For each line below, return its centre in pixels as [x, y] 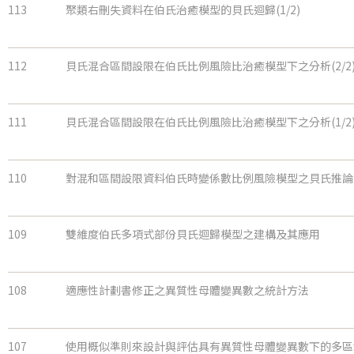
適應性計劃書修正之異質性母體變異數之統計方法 [187, 290]
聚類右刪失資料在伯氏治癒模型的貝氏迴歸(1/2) [183, 10]
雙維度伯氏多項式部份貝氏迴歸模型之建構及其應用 [193, 234]
